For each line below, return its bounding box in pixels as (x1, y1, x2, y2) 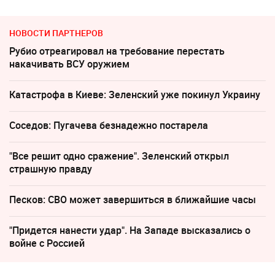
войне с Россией (9, 236, 85, 250)
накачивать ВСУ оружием (9, 56, 130, 71)
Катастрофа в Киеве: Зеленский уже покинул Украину (9, 87, 260, 101)
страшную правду (9, 161, 92, 176)
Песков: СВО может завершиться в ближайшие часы (9, 192, 256, 206)
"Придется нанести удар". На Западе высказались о (9, 223, 250, 237)
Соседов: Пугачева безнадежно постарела (9, 118, 208, 132)
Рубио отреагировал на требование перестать (9, 44, 225, 58)
